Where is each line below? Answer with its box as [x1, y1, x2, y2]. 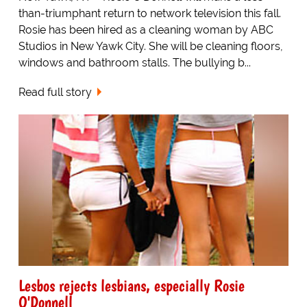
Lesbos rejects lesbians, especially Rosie [18, 275, 245, 296]
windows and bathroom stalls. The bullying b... [18, 56, 251, 69]
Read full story [18, 85, 92, 99]
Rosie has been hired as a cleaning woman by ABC [18, 23, 273, 36]
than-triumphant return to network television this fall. [18, 6, 281, 20]
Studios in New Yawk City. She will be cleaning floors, [18, 39, 283, 53]
